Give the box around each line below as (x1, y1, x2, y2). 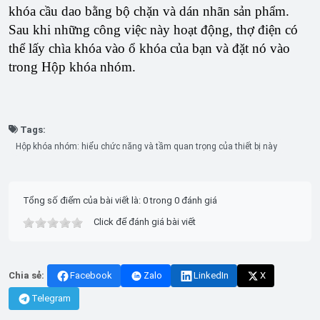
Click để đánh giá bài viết (94, 216, 196, 227)
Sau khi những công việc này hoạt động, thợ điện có (9, 22, 298, 37)
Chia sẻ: (9, 270, 44, 281)
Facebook (70, 270, 112, 281)
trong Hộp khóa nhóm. (9, 59, 136, 74)
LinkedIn (194, 270, 229, 281)
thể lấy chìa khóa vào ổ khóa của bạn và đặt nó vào (9, 41, 290, 56)
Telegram (31, 293, 71, 304)
